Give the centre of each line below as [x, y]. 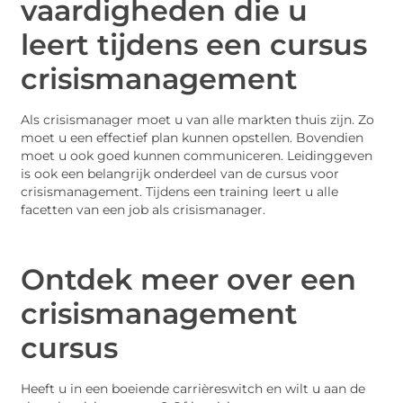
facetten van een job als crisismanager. [143, 210]
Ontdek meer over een [189, 279]
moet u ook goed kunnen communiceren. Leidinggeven [197, 156]
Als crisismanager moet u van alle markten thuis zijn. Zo [198, 120]
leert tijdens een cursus [194, 45]
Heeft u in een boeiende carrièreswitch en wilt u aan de [193, 388]
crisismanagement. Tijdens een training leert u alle [180, 192]
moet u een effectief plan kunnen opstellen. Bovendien [193, 138]
